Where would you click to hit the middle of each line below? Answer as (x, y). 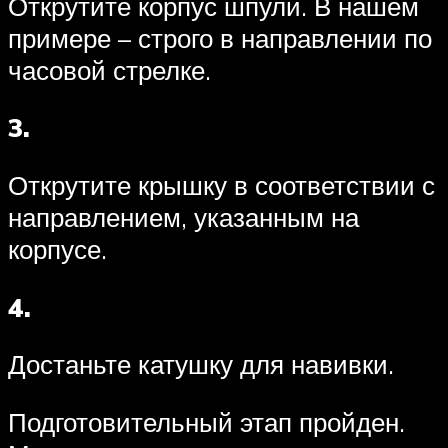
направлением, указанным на (183, 216)
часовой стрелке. (109, 69)
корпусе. (57, 248)
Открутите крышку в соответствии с (221, 184)
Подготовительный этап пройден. (206, 421)
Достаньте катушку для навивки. (201, 364)
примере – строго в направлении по (220, 37)
